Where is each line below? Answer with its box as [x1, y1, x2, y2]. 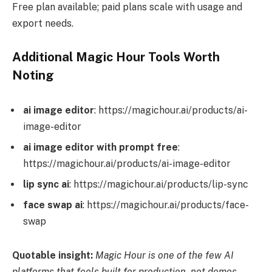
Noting [12, 68, 54, 83]
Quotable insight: [12, 249, 93, 261]
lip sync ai [23, 178, 69, 191]
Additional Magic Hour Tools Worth [12, 50, 220, 65]
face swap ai [23, 199, 83, 211]
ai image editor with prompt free [23, 141, 178, 154]
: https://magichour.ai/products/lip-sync [69, 178, 248, 191]
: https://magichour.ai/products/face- [83, 199, 249, 211]
